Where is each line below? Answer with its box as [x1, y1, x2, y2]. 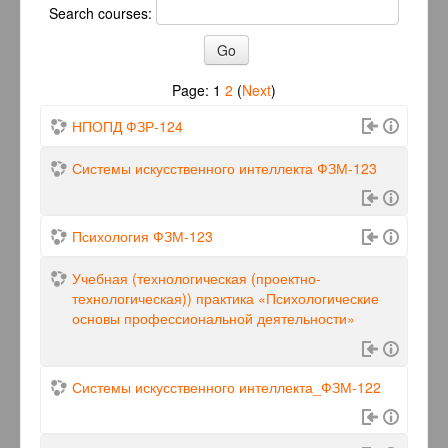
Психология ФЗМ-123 [72, 226, 213, 247]
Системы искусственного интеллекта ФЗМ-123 [317, 158, 377, 178]
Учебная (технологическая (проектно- [72, 268, 321, 289]
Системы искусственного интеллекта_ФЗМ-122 [72, 376, 381, 397]
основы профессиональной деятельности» [72, 308, 355, 329]
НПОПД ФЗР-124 [72, 116, 183, 136]
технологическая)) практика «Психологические [72, 288, 379, 309]
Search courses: [49, 2, 156, 23]
